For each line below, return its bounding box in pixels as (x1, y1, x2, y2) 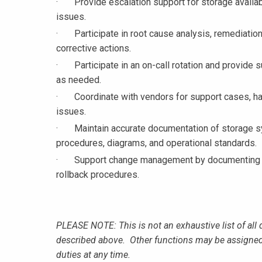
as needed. (56, 74, 101, 86)
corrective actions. (56, 43, 131, 54)
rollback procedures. (56, 169, 139, 181)
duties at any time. (56, 249, 130, 261)
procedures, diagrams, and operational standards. (56, 137, 257, 149)
